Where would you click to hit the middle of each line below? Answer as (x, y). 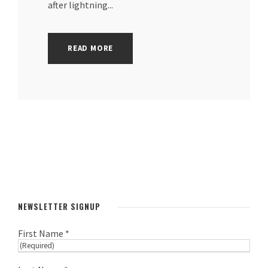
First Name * (44, 234)
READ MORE (91, 48)
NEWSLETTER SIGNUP (59, 207)
